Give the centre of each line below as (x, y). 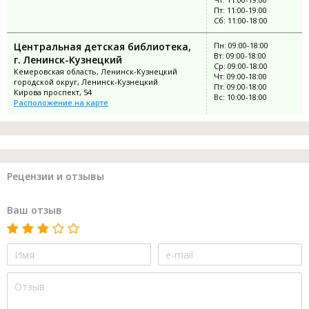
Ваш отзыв (34, 210)
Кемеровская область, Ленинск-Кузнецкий (96, 72)
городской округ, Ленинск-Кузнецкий (86, 82)
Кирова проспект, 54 (53, 92)
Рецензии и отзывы (56, 177)
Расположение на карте (61, 103)
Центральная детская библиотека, (102, 47)
